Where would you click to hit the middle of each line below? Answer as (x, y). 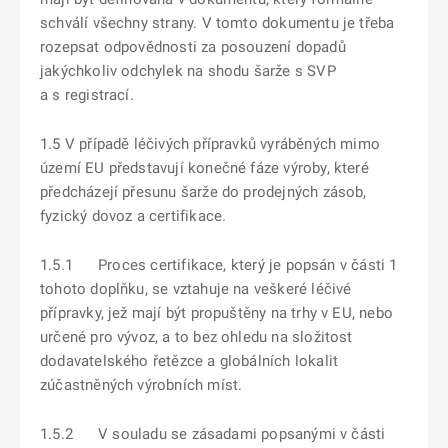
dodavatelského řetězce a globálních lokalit (189, 361)
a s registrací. (87, 95)
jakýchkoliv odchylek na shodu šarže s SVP (188, 71)
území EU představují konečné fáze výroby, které (204, 168)
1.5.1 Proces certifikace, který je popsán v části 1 (219, 265)
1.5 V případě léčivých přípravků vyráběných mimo (210, 144)
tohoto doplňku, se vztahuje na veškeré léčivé (196, 289)
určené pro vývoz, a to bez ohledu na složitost (196, 337)
